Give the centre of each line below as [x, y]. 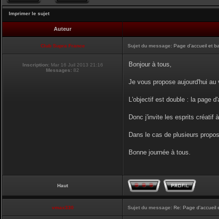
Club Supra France [63, 46]
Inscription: [36, 65]
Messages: [59, 70]
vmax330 [63, 208]
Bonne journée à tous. [160, 152]
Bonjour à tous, [150, 64]
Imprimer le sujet [29, 13]
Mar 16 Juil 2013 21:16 [76, 65]
